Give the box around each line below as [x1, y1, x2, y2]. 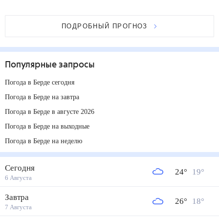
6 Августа [5, 174, 32, 181]
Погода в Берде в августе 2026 [5, 108, 102, 115]
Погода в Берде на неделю [5, 137, 89, 145]
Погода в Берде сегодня [5, 78, 81, 86]
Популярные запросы [5, 61, 95, 69]
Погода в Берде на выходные [5, 122, 98, 130]
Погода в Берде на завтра [5, 93, 88, 101]
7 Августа [5, 203, 32, 211]
